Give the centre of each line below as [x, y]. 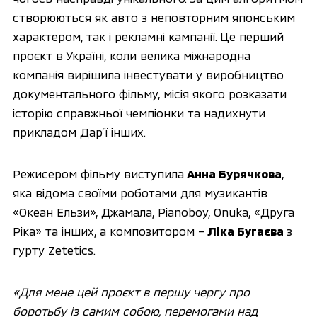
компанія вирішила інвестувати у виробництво [148, 75]
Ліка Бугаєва [245, 231]
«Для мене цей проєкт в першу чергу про [131, 292]
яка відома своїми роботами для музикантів [140, 193]
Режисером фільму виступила [99, 174]
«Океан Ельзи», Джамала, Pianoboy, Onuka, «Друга [153, 212]
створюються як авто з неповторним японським [154, 17]
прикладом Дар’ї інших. [79, 132]
